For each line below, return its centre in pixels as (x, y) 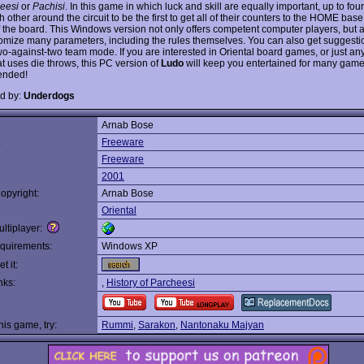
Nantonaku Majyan (222, 325)
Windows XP (130, 246)
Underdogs (49, 95)
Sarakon (157, 325)
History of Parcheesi (151, 283)
